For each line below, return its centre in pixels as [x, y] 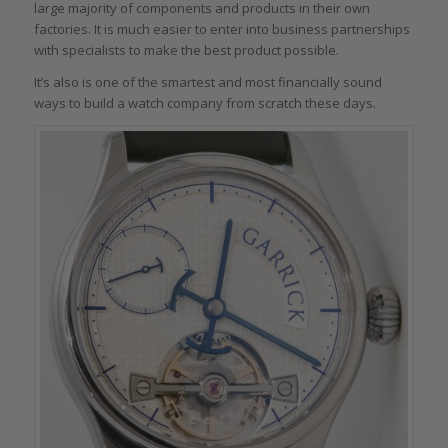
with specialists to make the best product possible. [186, 50]
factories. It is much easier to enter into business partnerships [221, 29]
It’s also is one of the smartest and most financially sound [207, 82]
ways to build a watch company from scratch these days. [204, 103]
